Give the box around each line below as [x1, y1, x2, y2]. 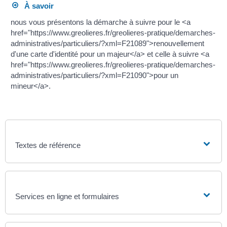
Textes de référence [15, 140, 81, 149]
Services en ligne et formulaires [15, 192, 120, 201]
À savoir [18, 2, 54, 11]
